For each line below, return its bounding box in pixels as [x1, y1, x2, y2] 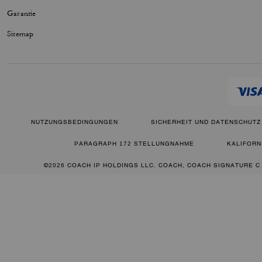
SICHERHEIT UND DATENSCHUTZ [151, 118, 261, 126]
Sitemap [7, 29, 34, 39]
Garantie [7, 9, 36, 18]
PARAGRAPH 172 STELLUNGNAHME [74, 140, 194, 147]
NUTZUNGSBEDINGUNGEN [31, 118, 118, 126]
